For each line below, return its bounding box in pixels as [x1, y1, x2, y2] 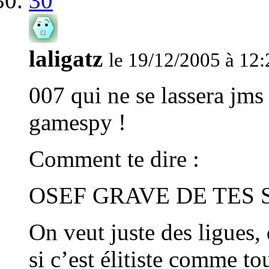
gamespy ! [29, 109, 126, 136]
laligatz [29, 46, 103, 72]
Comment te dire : [29, 146, 199, 172]
